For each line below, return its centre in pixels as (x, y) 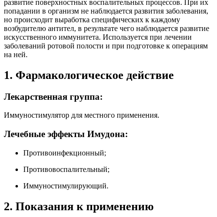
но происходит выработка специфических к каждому (92, 19)
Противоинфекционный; (65, 153)
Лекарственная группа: (53, 96)
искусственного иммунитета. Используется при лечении (98, 37)
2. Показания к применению (79, 206)
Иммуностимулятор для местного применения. (82, 115)
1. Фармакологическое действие (89, 75)
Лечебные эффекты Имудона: (66, 134)
